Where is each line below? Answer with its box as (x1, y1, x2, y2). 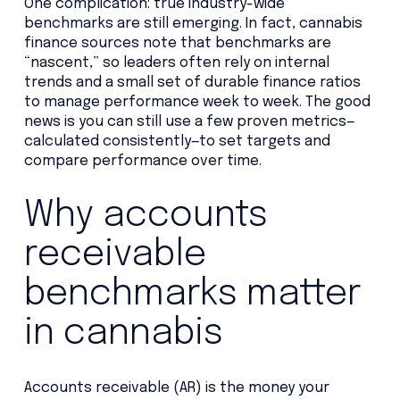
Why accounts (23, 196, 268, 234)
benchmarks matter (23, 275, 361, 312)
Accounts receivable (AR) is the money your (23, 379, 329, 396)
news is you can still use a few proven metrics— (23, 113, 355, 129)
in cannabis (23, 314, 223, 352)
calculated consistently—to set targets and (23, 133, 330, 149)
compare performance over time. (23, 153, 262, 169)
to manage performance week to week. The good (23, 94, 371, 110)
